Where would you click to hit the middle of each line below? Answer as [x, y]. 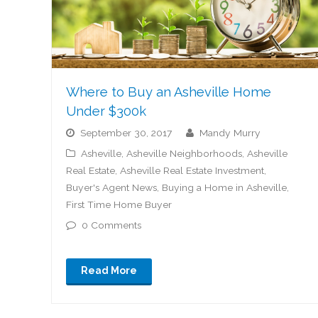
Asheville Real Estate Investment [192, 170]
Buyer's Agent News [111, 187]
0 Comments [111, 225]
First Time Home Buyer [119, 204]
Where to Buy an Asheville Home [169, 92]
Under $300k [106, 111]
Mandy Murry [234, 132]
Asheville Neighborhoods [184, 153]
